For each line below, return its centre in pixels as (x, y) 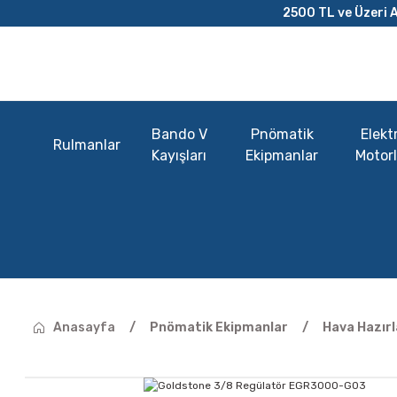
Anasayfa (84, 327)
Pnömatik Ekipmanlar (219, 327)
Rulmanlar (87, 145)
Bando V (179, 134)
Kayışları (179, 156)
